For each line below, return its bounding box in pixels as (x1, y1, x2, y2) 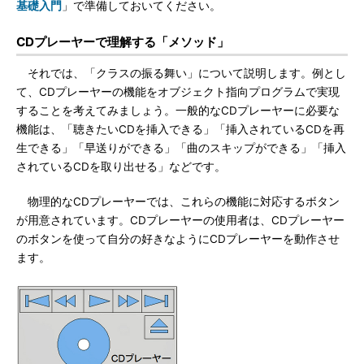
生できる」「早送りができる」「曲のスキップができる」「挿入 (16, 141, 346, 154)
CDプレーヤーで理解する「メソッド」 (16, 34, 229, 50)
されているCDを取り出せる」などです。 (16, 160, 226, 173)
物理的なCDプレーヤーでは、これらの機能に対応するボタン (16, 195, 340, 208)
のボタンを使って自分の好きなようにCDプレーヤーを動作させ (16, 232, 340, 245)
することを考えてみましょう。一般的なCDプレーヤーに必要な (16, 104, 340, 117)
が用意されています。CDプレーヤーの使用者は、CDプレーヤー (16, 214, 344, 227)
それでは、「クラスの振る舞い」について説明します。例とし (16, 67, 346, 80)
